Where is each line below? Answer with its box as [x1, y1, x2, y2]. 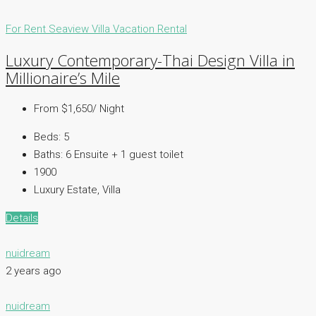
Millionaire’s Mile [6, 67, 120, 89]
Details [6, 211, 38, 224]
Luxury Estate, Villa [34, 183, 121, 196]
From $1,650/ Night [34, 102, 124, 115]
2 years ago [6, 264, 61, 277]
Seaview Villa [49, 23, 113, 36]
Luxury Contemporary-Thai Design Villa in [6, 49, 295, 71]
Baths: [34, 147, 63, 161]
